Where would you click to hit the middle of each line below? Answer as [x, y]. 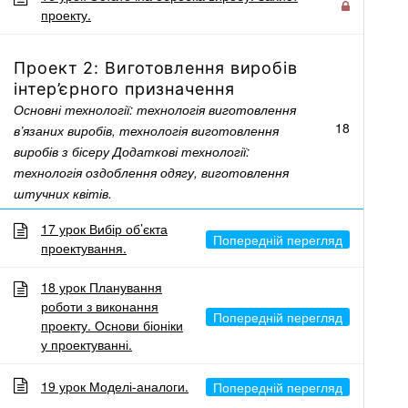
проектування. [84, 248]
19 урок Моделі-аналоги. [115, 386]
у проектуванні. [87, 344]
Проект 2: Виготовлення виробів [156, 68]
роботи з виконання [100, 306]
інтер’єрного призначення [124, 89]
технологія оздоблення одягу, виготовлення [151, 172]
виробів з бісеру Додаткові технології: [132, 151]
